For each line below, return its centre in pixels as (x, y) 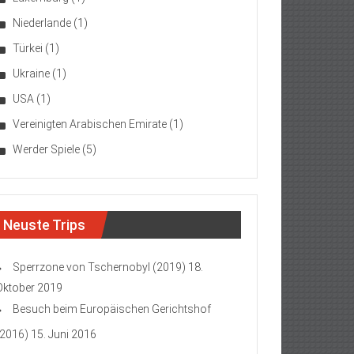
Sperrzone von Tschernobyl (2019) (99, 267)
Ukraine (31, 73)
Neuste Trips (44, 225)
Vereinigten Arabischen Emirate (90, 124)
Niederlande (42, 23)
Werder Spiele (46, 149)
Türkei (28, 48)
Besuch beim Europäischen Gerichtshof (112, 309)
